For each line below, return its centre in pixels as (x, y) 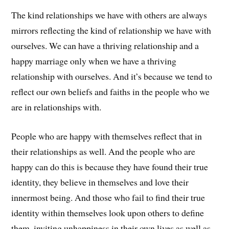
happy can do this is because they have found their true (110, 166)
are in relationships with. (56, 107)
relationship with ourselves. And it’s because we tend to (112, 76)
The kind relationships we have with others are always (109, 15)
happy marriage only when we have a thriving (94, 61)
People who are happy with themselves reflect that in (107, 136)
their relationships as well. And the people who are (104, 151)
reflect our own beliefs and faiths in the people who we (111, 91)
